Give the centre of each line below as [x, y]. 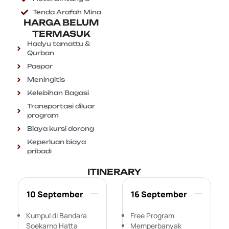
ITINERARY [114, 172]
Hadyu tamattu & [58, 44]
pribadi [39, 151]
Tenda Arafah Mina [67, 12]
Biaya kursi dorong [60, 129]
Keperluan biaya [56, 142]
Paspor [40, 66]
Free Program [152, 216]
